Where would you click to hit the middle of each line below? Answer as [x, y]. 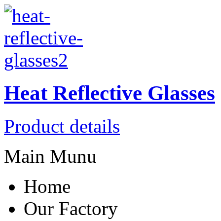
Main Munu [50, 156]
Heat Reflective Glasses [110, 93]
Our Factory [71, 209]
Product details [62, 126]
